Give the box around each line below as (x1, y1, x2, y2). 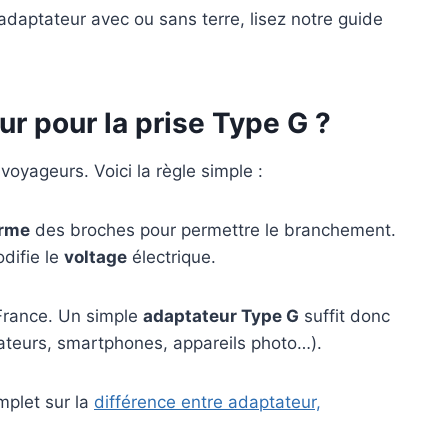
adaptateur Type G (143, 306, 299, 327)
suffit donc (299, 306, 390, 327)
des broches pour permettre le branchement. (30, 220, 396, 241)
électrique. (127, 247, 216, 268)
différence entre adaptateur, (94, 392, 321, 413)
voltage (64, 247, 127, 268)
